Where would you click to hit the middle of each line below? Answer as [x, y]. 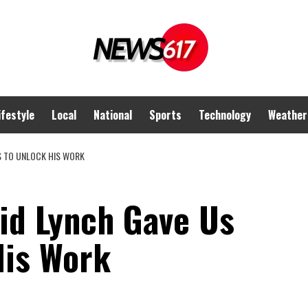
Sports [165, 115]
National [113, 115]
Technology [225, 115]
